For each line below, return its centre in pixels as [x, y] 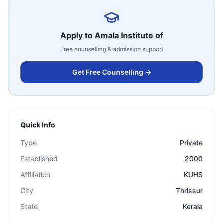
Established [39, 159]
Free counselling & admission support [111, 49]
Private [191, 143]
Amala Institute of [129, 35]
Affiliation [35, 174]
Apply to [77, 35]
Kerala [193, 206]
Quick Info [38, 125]
